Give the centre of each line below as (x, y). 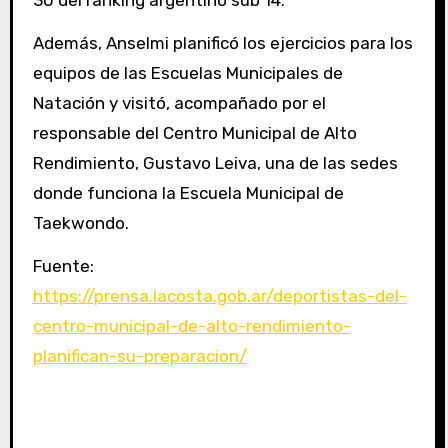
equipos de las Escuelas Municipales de (187, 73)
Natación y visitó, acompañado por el (179, 103)
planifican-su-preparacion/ (139, 355)
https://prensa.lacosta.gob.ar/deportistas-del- (219, 295)
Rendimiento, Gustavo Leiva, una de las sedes (215, 163)
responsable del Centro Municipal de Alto (194, 133)
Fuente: (63, 265)
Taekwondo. (80, 223)
